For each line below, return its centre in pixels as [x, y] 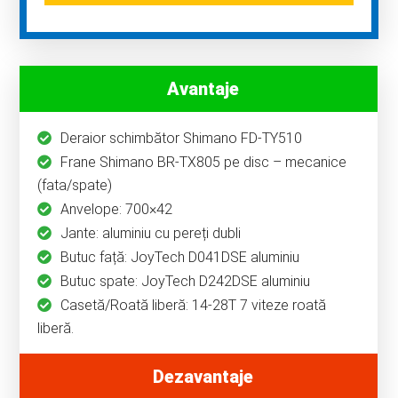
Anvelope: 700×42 [117, 209]
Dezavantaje [203, 376]
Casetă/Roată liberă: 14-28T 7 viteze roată [194, 305]
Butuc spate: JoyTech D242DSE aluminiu [186, 281]
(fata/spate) [75, 185]
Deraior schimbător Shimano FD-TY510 [182, 138]
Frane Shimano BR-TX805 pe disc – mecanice [204, 162]
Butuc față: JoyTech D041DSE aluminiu [180, 257]
